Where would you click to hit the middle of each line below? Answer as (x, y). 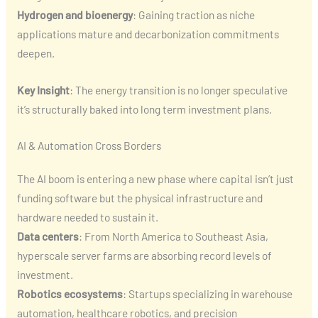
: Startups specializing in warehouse (207, 294)
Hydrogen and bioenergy (75, 14)
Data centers (48, 236)
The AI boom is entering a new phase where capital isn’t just (155, 179)
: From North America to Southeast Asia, (173, 236)
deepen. (35, 53)
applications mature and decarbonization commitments (148, 33)
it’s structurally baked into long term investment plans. (144, 109)
